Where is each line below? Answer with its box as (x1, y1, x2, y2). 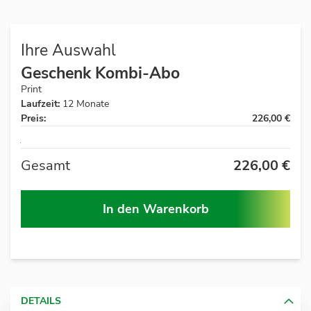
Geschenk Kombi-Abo (21, 62, 180, 84)
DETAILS (21, 294, 61, 308)
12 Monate (62, 96, 109, 110)
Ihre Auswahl (21, 40, 116, 62)
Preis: (21, 111, 46, 125)
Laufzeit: (21, 96, 60, 110)
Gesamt (21, 155, 70, 175)
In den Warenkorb (102, 200, 209, 217)
